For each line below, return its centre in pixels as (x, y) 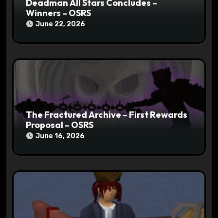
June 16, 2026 (60, 136)
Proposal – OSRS (60, 125)
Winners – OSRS (59, 13)
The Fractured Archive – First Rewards (107, 114)
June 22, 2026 (61, 24)
